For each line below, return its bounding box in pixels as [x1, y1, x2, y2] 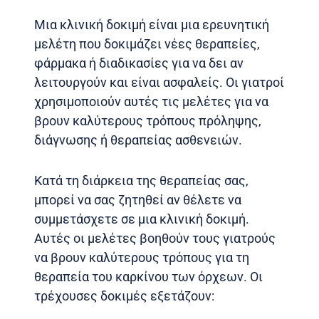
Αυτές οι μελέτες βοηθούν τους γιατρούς [34, 230, 276, 246]
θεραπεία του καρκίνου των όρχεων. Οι [34, 268, 263, 284]
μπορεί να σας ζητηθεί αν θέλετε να [34, 192, 241, 207]
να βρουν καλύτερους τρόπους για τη [34, 249, 249, 265]
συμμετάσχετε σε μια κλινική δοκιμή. [34, 211, 249, 226]
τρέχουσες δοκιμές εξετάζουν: [34, 288, 214, 303]
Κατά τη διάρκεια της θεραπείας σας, [34, 172, 249, 188]
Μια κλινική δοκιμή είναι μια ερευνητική [34, 16, 269, 32]
